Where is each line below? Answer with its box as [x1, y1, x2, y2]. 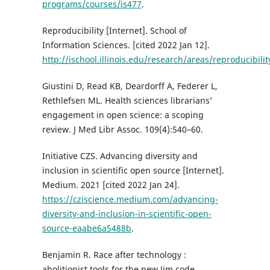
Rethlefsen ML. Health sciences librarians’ [42, 94, 212, 106]
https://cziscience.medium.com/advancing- [42, 193, 218, 205]
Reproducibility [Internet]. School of [42, 24, 187, 36]
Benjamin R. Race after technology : [42, 248, 186, 260]
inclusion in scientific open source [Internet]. [42, 164, 224, 176]
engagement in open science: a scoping [42, 108, 204, 121]
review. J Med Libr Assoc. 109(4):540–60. [42, 123, 203, 135]
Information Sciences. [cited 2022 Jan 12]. [42, 39, 210, 51]
